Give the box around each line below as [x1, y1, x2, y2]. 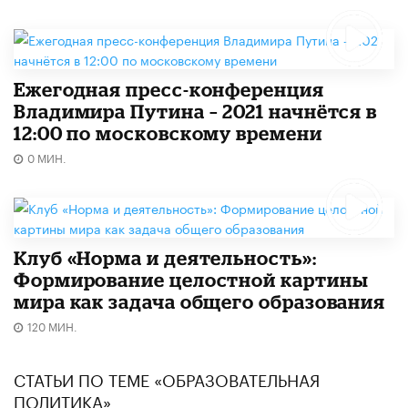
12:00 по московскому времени [14, 121, 322, 144]
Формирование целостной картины [14, 268, 369, 291]
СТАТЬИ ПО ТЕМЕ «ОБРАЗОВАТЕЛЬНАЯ [14, 364, 320, 391]
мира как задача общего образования [14, 290, 386, 312]
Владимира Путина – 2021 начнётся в [14, 99, 378, 122]
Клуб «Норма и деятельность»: [14, 246, 317, 269]
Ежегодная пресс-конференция [14, 77, 324, 100]
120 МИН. [27, 316, 77, 334]
